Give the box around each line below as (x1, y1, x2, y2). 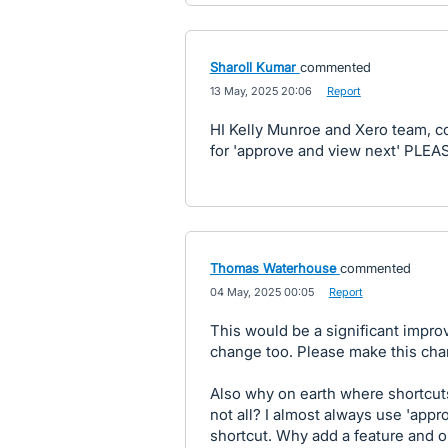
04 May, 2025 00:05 (209, 285, 314, 299)
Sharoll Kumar (209, 59, 296, 75)
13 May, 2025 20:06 (209, 84, 312, 98)
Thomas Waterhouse (209, 260, 336, 276)
